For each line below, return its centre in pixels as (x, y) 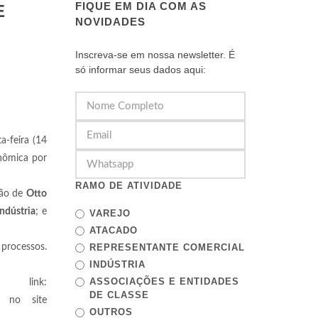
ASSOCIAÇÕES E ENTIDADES (164, 281)
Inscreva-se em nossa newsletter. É (155, 55)
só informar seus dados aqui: (141, 70)
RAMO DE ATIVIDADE (129, 186)
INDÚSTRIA (117, 264)
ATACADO (114, 230)
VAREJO (110, 213)
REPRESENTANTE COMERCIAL (167, 247)
